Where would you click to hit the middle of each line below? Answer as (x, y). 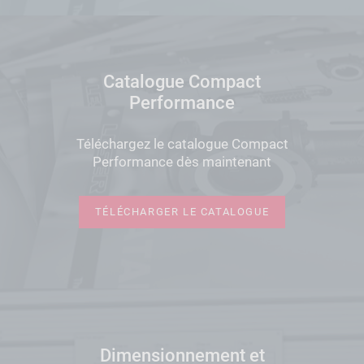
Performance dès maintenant (182, 161)
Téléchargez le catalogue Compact (182, 143)
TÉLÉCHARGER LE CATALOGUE (182, 211)
